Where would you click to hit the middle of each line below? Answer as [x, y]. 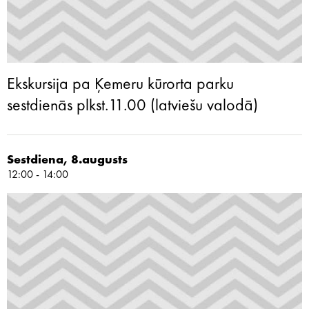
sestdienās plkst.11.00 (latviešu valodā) [132, 106]
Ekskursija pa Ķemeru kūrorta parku [120, 85]
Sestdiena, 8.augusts [67, 160]
